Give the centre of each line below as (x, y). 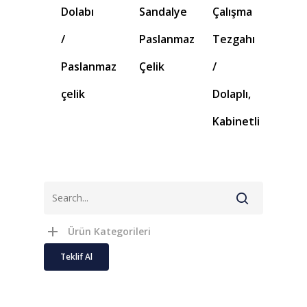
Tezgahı (234, 39)
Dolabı (77, 12)
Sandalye (163, 12)
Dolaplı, (232, 94)
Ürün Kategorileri (109, 232)
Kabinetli (236, 122)
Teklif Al (76, 257)
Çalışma (233, 12)
